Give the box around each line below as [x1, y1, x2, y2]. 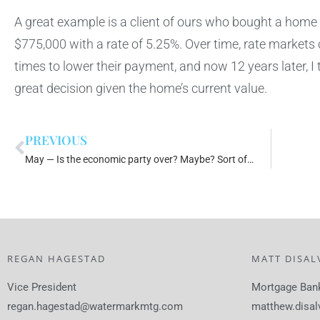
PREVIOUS [25, 131, 87, 149]
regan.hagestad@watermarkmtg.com [7, 300, 183, 314]
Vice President [7, 281, 76, 294]
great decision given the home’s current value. [14, 81, 270, 96]
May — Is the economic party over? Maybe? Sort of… [25, 154, 254, 166]
